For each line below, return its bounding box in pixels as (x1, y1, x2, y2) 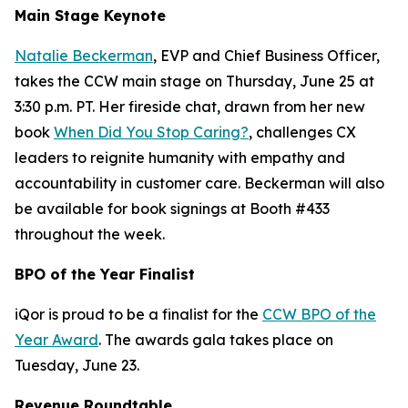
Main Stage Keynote (15, 6, 166, 25)
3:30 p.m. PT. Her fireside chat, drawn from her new (15, 97, 365, 116)
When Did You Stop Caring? (54, 123, 249, 141)
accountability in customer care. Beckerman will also (15, 174, 384, 192)
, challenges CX (249, 123, 356, 141)
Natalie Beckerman (15, 46, 153, 65)
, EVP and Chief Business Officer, (153, 46, 380, 65)
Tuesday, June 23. (15, 356, 139, 374)
